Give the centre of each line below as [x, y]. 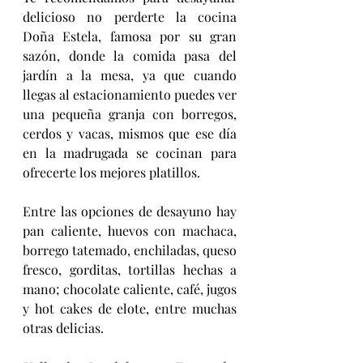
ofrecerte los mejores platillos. [111, 172]
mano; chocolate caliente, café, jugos [130, 288]
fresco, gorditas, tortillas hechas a [130, 269]
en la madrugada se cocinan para [130, 152]
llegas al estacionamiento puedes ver [130, 94]
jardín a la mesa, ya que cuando [130, 75]
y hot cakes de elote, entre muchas [130, 308]
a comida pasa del [177, 55]
